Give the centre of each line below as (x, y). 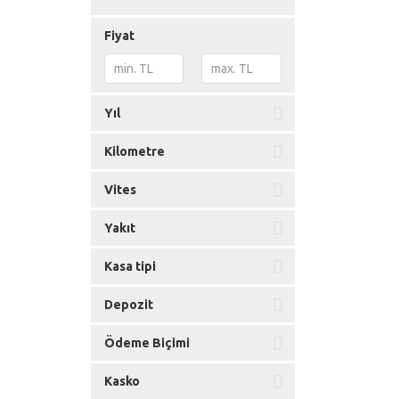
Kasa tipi (130, 266)
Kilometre (134, 151)
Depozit (129, 305)
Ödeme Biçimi (147, 343)
